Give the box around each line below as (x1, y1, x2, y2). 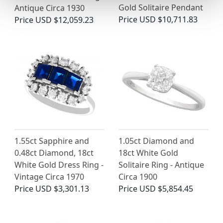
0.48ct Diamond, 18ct (14, 147, 94, 158)
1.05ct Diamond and (118, 135, 194, 146)
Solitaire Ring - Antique (118, 159, 204, 170)
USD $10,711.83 (139, 14, 198, 25)
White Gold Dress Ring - (14, 159, 104, 170)
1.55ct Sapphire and (14, 135, 89, 146)
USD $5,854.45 (139, 183, 193, 194)
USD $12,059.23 (35, 14, 94, 25)
